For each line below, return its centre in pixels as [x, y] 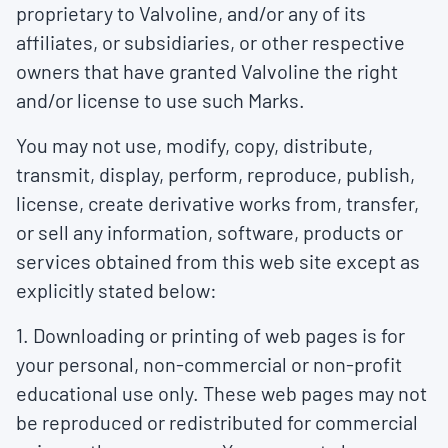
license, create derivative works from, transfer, [217, 203]
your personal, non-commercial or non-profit [209, 364]
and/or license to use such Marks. [160, 100]
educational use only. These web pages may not [221, 393]
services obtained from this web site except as [218, 261]
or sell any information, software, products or [209, 232]
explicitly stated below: [116, 290]
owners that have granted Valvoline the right [207, 71]
